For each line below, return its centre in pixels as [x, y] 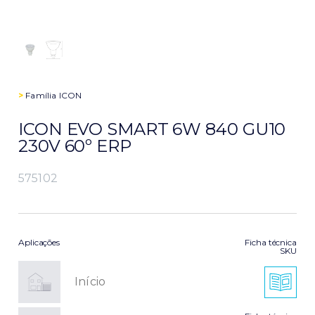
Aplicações [39, 243]
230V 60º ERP [75, 146]
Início [90, 281]
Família [41, 96]
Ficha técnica [271, 243]
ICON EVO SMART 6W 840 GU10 [152, 129]
